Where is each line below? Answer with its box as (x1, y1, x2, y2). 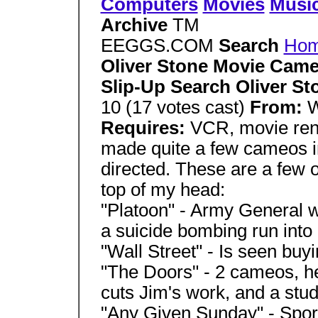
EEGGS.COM (100, 35, 219, 55)
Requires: (100, 118, 190, 138)
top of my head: (100, 180, 225, 199)
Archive (100, 15, 172, 35)
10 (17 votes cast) (100, 97, 250, 117)
